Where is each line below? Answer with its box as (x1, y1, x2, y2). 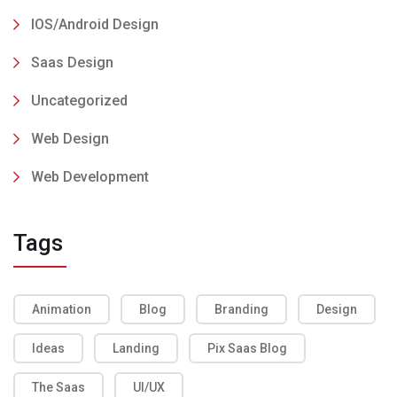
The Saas (32, 380, 85, 395)
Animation (32, 302, 91, 317)
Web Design (31, 130, 109, 148)
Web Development (31, 168, 149, 186)
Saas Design (31, 54, 113, 72)
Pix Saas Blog (207, 341, 287, 356)
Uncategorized (31, 92, 128, 110)
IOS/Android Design (31, 16, 159, 34)
